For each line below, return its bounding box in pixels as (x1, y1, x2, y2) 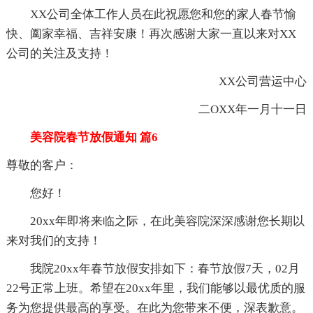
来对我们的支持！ (6, 233, 101, 247)
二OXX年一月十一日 (175, 102, 307, 116)
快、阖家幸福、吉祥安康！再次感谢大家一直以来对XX (6, 27, 296, 41)
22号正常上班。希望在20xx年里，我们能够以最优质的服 (6, 281, 305, 295)
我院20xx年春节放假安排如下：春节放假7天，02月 (6, 261, 300, 275)
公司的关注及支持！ (6, 46, 113, 60)
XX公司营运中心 (195, 74, 307, 88)
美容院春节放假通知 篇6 (6, 130, 158, 144)
